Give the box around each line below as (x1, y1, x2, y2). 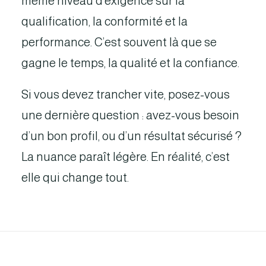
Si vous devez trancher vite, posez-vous (21, 88, 230, 101)
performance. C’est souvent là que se (21, 36, 217, 49)
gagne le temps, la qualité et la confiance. (21, 56, 239, 69)
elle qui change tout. (21, 171, 129, 184)
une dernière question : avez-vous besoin (21, 109, 239, 122)
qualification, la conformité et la (21, 15, 188, 28)
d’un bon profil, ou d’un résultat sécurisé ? (21, 129, 242, 142)
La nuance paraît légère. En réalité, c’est (21, 150, 230, 163)
